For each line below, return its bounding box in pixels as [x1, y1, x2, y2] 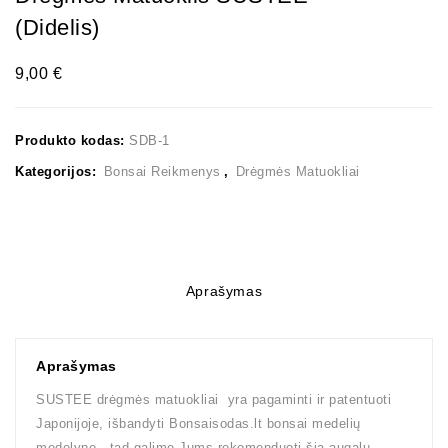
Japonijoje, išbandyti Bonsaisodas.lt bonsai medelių [36, 415, 361, 431]
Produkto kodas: [15, 132, 129, 148]
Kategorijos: [15, 163, 101, 179]
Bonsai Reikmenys [103, 163, 221, 179]
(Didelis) [15, 14, 100, 40]
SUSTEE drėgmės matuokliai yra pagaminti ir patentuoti [36, 391, 391, 407]
